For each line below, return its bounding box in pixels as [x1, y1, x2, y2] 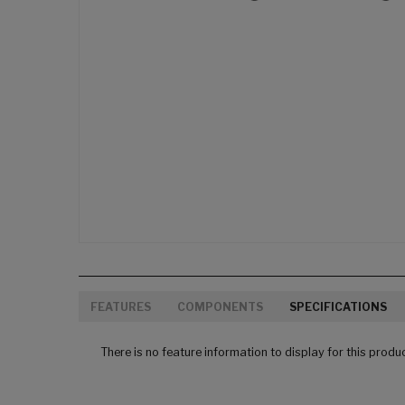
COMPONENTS [177, 300, 263, 315]
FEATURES [90, 300, 151, 315]
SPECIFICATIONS [289, 300, 387, 315]
